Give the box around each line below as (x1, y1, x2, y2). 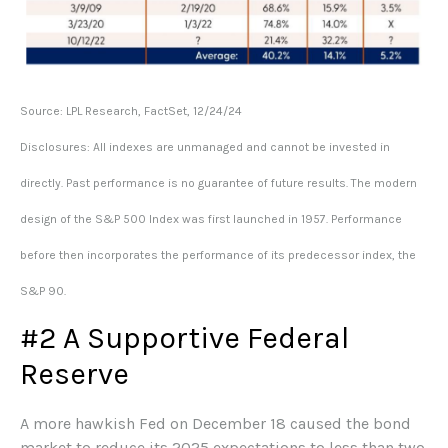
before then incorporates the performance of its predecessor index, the (20, 247, 416, 262)
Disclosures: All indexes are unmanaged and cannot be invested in (20, 139, 390, 154)
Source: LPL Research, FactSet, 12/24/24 (20, 103, 242, 118)
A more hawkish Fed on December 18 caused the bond (20, 413, 411, 433)
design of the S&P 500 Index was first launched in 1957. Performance (20, 211, 402, 226)
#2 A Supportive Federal (20, 319, 349, 356)
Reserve (20, 355, 129, 392)
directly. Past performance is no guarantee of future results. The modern (20, 175, 417, 190)
